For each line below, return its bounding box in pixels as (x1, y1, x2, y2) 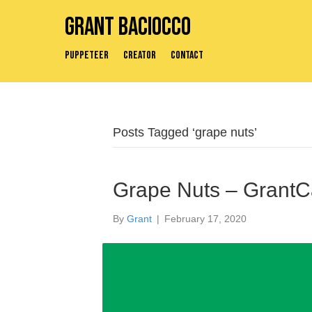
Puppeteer (65, 49, 109, 62)
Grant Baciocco (65, 13, 191, 42)
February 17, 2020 (164, 213, 247, 224)
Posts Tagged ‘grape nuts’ (113, 125, 257, 139)
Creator (123, 49, 156, 62)
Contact (171, 49, 203, 62)
